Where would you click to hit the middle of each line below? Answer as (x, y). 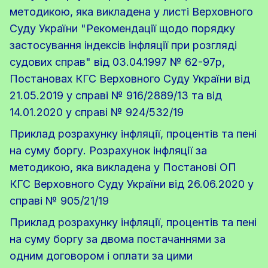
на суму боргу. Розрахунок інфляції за (108, 151)
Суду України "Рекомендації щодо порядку (122, 29)
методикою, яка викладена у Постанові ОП (123, 167)
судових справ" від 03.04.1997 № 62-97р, (117, 62)
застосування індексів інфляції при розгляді (123, 45)
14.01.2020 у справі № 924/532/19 (97, 112)
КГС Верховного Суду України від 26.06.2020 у (132, 184)
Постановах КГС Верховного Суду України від (130, 79)
